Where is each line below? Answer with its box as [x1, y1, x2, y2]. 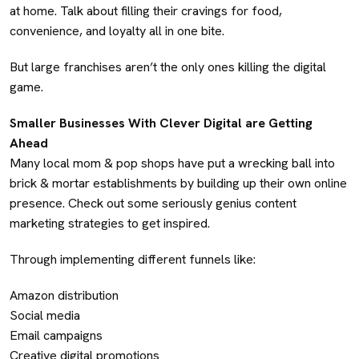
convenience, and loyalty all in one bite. [10, 22, 228, 39]
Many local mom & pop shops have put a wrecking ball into [10, 154, 335, 171]
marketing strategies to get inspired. [10, 214, 210, 232]
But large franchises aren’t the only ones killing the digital [10, 58, 326, 75]
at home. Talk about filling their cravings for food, [10, 2, 282, 19]
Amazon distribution [10, 286, 119, 304]
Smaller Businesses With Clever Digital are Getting [10, 114, 313, 131]
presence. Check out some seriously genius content [10, 194, 296, 212]
